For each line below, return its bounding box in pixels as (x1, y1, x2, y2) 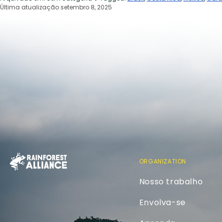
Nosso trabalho (139, 176, 203, 188)
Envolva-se (139, 197, 186, 209)
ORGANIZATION (139, 157, 186, 166)
